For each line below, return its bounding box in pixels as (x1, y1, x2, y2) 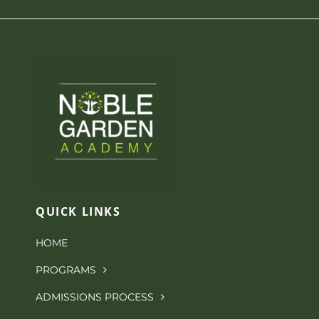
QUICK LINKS (35, 204, 121, 220)
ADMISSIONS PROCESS (35, 291, 154, 304)
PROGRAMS (35, 263, 96, 277)
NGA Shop (14, 7, 68, 19)
